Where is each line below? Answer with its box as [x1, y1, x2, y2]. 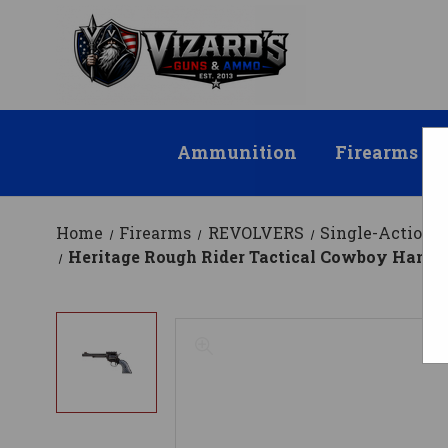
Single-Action [319, 222, 433, 244]
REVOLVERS [207, 222, 304, 244]
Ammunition [176, 141, 297, 165]
